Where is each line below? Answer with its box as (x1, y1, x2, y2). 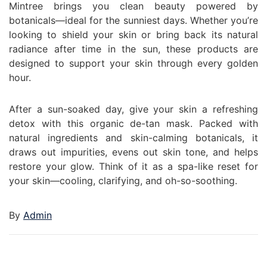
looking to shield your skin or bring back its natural (9, 29, 258, 41)
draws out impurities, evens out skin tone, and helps (9, 145, 258, 158)
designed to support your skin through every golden (9, 57, 258, 69)
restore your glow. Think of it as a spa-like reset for (9, 160, 258, 172)
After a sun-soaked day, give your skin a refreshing (9, 103, 258, 115)
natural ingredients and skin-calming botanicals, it (9, 131, 258, 144)
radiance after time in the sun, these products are (9, 43, 258, 55)
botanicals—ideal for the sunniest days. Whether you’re (9, 14, 258, 26)
